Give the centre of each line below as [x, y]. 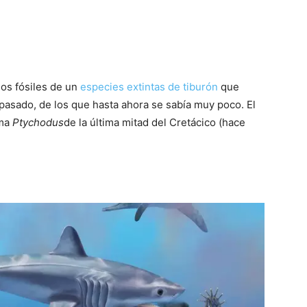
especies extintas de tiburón [149, 87]
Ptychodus [38, 123]
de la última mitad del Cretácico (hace [155, 123]
